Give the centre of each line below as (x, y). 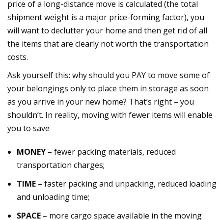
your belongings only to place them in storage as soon (108, 88)
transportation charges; (61, 165)
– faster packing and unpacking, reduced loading (126, 184)
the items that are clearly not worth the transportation (108, 43)
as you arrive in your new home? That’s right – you (101, 101)
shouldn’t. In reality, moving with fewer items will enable (110, 115)
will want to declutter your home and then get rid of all (107, 30)
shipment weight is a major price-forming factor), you (106, 17)
